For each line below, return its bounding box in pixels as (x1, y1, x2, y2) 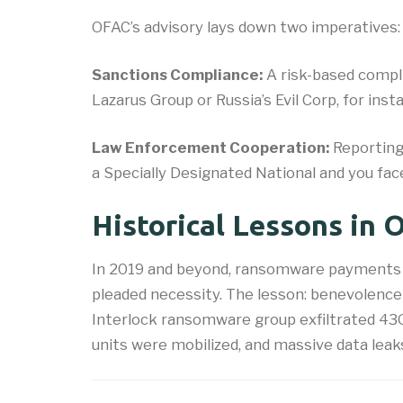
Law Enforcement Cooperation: (92, 139, 329, 157)
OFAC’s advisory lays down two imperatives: (92, 18, 400, 37)
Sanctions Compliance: (92, 66, 263, 85)
